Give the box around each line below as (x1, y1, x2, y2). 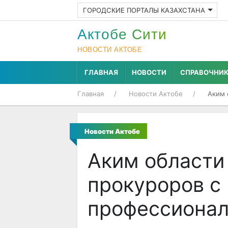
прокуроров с (88, 173, 221, 197)
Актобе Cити (77, 26, 167, 42)
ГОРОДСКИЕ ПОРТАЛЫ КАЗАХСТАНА (83, 6, 205, 14)
